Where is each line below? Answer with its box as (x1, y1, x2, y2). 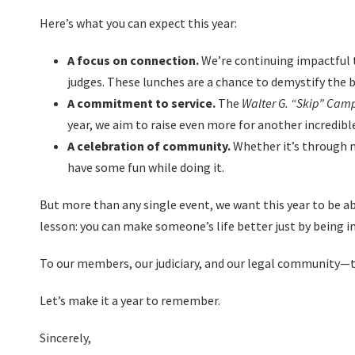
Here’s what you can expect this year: (40, 15, 237, 31)
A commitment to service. (67, 95, 216, 111)
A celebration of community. (67, 138, 231, 154)
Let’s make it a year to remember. (40, 292, 220, 308)
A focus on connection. (67, 52, 199, 68)
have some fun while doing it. (67, 159, 224, 175)
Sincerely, (40, 330, 91, 345)
